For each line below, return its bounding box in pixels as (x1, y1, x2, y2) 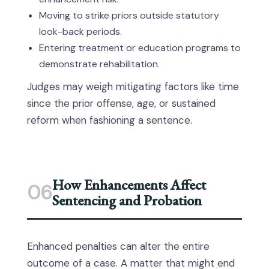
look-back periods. (39, 25, 122, 38)
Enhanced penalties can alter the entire (27, 240, 210, 253)
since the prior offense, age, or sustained (27, 97, 216, 110)
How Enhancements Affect (52, 175, 206, 194)
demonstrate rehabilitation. (39, 58, 160, 70)
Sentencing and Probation (52, 191, 202, 210)
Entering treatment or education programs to (39, 41, 241, 54)
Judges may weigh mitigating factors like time (27, 80, 239, 93)
